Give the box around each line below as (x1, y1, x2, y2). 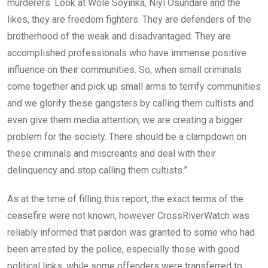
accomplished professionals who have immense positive (7, 47, 246, 59)
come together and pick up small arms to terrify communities (7, 80, 261, 92)
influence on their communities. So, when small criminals (7, 63, 242, 75)
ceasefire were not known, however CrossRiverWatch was (7, 209, 249, 221)
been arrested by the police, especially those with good (7, 243, 239, 255)
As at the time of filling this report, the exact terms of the (7, 193, 243, 205)
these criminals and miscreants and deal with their (7, 147, 216, 159)
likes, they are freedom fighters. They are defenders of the (7, 13, 251, 25)
